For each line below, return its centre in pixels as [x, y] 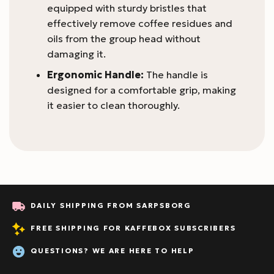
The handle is [176, 75]
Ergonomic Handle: [95, 75]
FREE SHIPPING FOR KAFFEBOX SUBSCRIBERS [131, 228]
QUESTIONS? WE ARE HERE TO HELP [110, 251]
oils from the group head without [124, 38]
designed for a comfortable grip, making [141, 90]
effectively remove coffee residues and [139, 23]
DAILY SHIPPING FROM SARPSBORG [108, 206]
